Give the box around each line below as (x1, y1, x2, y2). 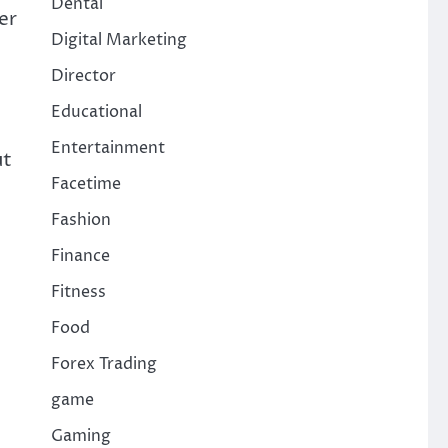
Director (50, 65, 116, 87)
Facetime (50, 173, 121, 195)
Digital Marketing (50, 29, 187, 51)
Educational (50, 101, 142, 123)
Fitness (50, 281, 106, 303)
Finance (50, 245, 110, 267)
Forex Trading (50, 353, 157, 375)
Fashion (50, 209, 111, 231)
